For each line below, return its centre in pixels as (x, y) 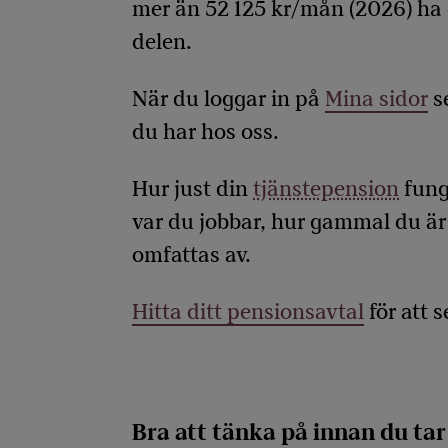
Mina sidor (376, 99)
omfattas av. (194, 255)
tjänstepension (326, 189)
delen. (162, 42)
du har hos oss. (208, 132)
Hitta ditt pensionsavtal (248, 312)
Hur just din (192, 189)
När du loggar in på (228, 99)
